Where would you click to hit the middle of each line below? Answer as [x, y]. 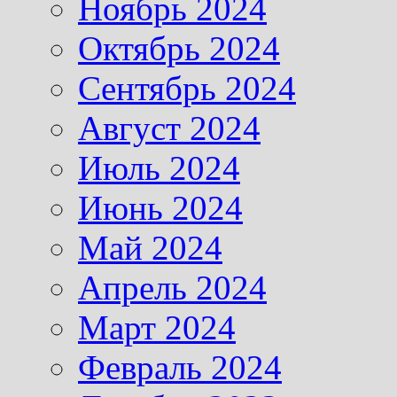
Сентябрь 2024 [187, 88]
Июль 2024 [159, 167]
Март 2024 [157, 327]
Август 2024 [169, 128]
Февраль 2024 [180, 367]
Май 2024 [150, 247]
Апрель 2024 [172, 287]
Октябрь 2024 [179, 48]
